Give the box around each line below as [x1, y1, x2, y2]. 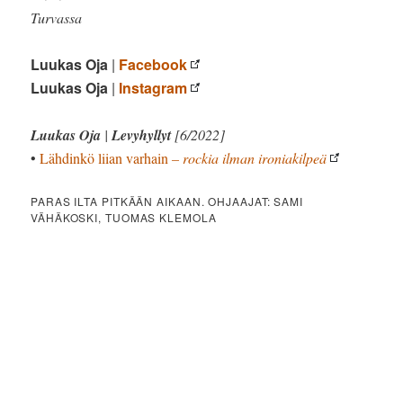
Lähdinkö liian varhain [40, 148, 169, 167]
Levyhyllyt [112, 124, 172, 145]
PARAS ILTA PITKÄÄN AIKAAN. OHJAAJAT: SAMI [31, 193, 303, 209]
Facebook [119, 53, 188, 75]
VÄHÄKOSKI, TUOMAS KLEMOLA [31, 209, 217, 225]
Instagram [119, 76, 188, 98]
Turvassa [31, 7, 83, 27]
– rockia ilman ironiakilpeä [168, 148, 327, 167]
